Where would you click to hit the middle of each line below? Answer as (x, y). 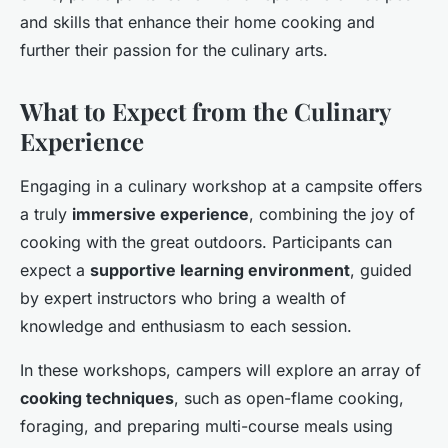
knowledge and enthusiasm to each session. (186, 326)
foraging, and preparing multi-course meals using (206, 426)
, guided (381, 270)
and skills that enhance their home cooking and (197, 22)
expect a (55, 270)
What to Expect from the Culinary (205, 111)
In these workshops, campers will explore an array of (220, 370)
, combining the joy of (332, 214)
